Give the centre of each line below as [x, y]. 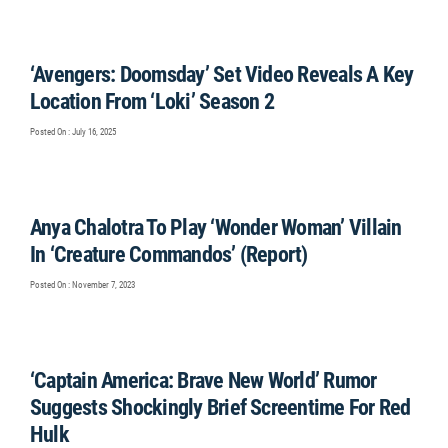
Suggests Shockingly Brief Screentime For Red [220, 407]
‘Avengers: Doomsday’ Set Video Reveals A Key [222, 74]
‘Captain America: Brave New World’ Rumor [203, 380]
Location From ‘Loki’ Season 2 [152, 101]
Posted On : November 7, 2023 [82, 285]
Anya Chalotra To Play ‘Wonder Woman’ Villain [216, 227]
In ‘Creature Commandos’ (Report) [169, 254]
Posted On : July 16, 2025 [73, 132]
